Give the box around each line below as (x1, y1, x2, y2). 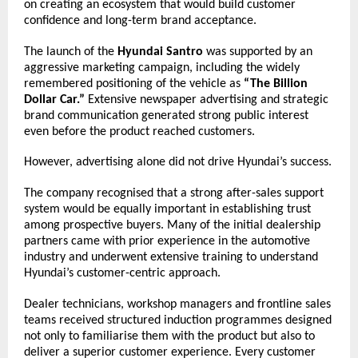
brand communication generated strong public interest (24, 109, 308, 122)
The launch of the (24, 45, 117, 58)
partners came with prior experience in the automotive (24, 234, 310, 248)
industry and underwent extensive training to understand (24, 250, 318, 264)
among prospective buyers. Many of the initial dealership (24, 218, 320, 232)
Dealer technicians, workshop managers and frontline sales (24, 297, 331, 311)
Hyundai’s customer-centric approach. (24, 266, 221, 280)
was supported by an (203, 45, 312, 58)
